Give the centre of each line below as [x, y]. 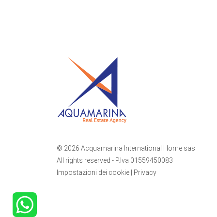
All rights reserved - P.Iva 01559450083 [115, 160]
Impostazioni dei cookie [93, 172]
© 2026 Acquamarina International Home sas [126, 148]
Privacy [145, 172]
